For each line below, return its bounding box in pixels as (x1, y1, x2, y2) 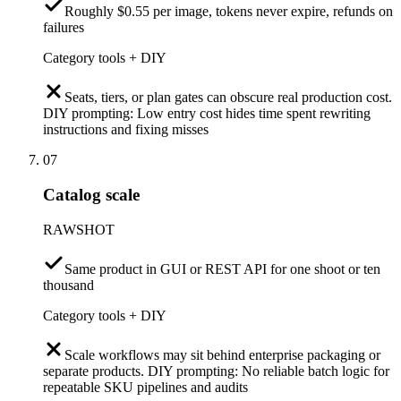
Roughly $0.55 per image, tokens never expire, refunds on (64, 4, 393, 20)
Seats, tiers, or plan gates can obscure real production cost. (64, 90, 392, 106)
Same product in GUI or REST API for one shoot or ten (64, 260, 380, 277)
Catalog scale (43, 184, 140, 204)
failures (43, 20, 84, 36)
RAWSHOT (43, 221, 115, 237)
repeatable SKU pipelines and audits (43, 379, 248, 395)
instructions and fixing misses (43, 122, 209, 138)
